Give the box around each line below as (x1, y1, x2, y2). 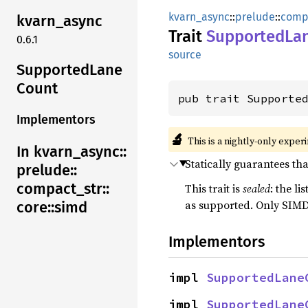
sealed (243, 181, 270, 196)
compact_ (16, 179, 84, 199)
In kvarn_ (16, 142, 80, 162)
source (168, 48, 201, 61)
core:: (16, 198, 54, 217)
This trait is (185, 181, 243, 196)
